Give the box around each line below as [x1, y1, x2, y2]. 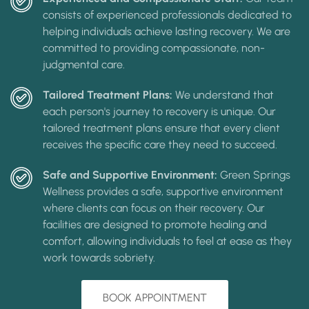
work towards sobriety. [43, 250, 155, 264]
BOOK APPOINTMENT [102, 290, 207, 304]
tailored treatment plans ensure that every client [43, 121, 280, 134]
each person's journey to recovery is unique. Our [43, 104, 276, 118]
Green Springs [220, 168, 290, 181]
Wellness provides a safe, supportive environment [43, 184, 283, 198]
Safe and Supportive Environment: [43, 168, 220, 181]
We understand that [175, 88, 274, 101]
